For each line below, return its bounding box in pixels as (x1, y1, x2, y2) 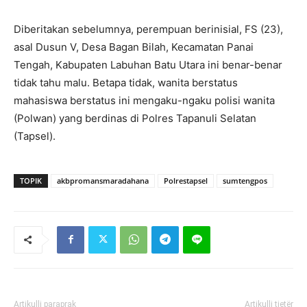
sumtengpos (223, 175, 267, 186)
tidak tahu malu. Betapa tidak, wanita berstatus (14, 75, 238, 89)
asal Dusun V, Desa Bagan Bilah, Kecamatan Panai (14, 40, 254, 53)
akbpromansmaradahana (57, 175, 149, 186)
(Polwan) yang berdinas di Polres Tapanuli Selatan (14, 111, 256, 125)
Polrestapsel (164, 175, 208, 186)
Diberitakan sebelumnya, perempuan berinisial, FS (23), (14, 22, 283, 36)
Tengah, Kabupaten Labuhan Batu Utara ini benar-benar (14, 58, 282, 71)
